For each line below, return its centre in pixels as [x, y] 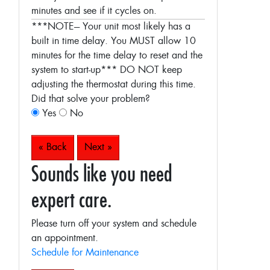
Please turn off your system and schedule [114, 224]
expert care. [71, 199]
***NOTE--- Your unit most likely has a [111, 27]
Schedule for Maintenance [85, 253]
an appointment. [65, 238]
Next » [98, 147]
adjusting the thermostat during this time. [114, 85]
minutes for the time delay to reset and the [117, 56]
